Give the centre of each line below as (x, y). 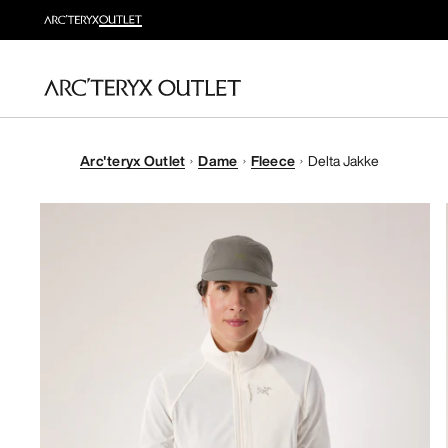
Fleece (273, 160)
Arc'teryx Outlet (133, 160)
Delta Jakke (344, 160)
